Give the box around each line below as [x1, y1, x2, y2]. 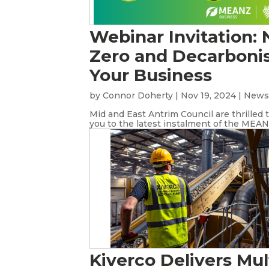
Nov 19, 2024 [181, 90, 237, 101]
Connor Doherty [103, 90, 174, 101]
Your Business [89, 65, 213, 85]
